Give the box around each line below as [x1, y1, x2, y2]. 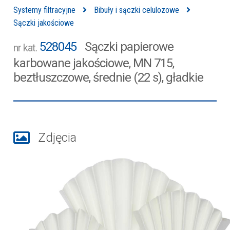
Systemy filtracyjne [13, 5, 76, 15]
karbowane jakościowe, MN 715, [13, 56, 175, 70]
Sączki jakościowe [13, 18, 74, 28]
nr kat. [13, 42, 37, 54]
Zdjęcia [35, 130, 77, 145]
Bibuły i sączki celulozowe [94, 5, 180, 15]
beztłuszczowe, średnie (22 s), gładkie [13, 70, 204, 85]
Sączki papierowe [85, 40, 174, 54]
